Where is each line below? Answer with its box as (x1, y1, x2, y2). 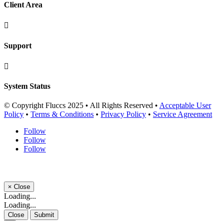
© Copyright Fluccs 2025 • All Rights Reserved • (4, 101, 159, 110)
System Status (4, 82, 50, 91)
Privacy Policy (101, 110, 146, 119)
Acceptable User (159, 101, 211, 110)
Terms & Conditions (31, 110, 94, 119)
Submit (34, 211, 54, 219)
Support (4, 41, 32, 50)
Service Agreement (153, 110, 212, 119)
